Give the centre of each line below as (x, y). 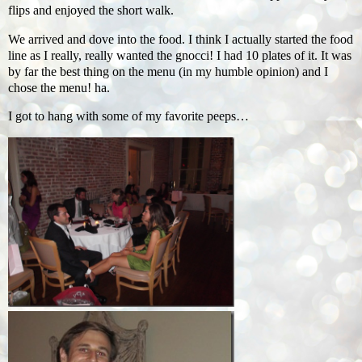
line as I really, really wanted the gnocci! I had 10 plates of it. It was (180, 55)
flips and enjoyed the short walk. (91, 10)
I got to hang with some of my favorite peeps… (128, 116)
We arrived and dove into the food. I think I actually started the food (181, 39)
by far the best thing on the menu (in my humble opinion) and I (168, 71)
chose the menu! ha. (59, 87)
